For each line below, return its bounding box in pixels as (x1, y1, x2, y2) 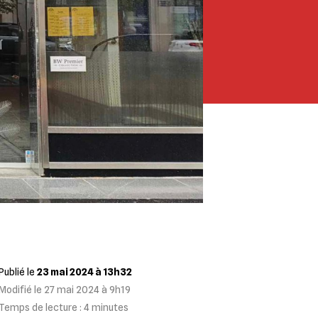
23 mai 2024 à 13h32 (37, 265, 132, 278)
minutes (92, 301, 128, 313)
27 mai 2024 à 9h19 (44, 283, 131, 295)
